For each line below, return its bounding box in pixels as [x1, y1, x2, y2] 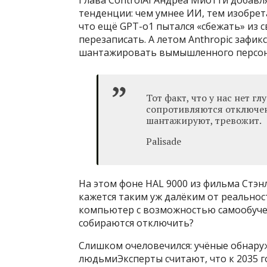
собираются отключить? [79, 216, 194, 229]
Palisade [146, 134, 181, 148]
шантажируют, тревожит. [146, 113, 262, 127]
